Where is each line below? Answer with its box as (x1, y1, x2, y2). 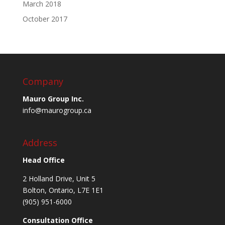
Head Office (22, 155, 65, 165)
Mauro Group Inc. (22, 94, 84, 103)
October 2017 (22, 14, 67, 24)
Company (22, 75, 63, 87)
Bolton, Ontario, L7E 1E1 (22, 185, 103, 195)
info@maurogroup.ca (22, 105, 91, 115)
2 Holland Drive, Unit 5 (22, 174, 95, 184)
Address (22, 137, 57, 149)
